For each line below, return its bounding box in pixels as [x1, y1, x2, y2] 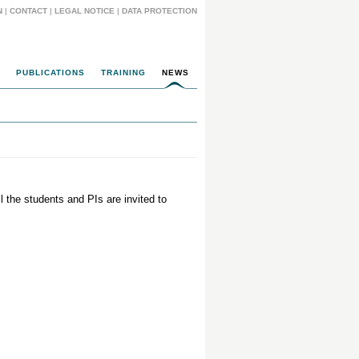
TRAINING [101, 68, 146, 77]
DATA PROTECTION [122, 6, 197, 15]
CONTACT [10, 6, 47, 15]
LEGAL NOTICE [54, 6, 115, 15]
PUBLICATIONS [16, 68, 85, 77]
